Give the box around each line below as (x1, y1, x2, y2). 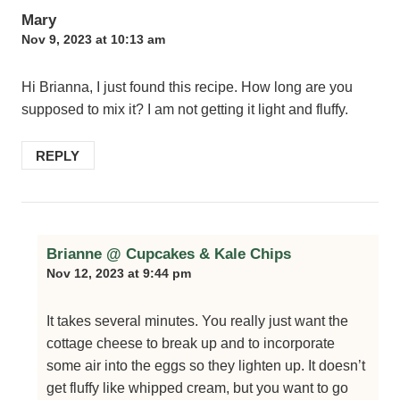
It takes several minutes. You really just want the (46, 312, 348, 329)
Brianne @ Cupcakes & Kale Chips (46, 245, 291, 263)
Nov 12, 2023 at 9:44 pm (46, 266, 191, 281)
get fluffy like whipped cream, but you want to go (46, 379, 348, 396)
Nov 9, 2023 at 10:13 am (21, 32, 165, 47)
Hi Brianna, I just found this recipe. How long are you (21, 79, 353, 95)
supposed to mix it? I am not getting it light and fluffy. (21, 101, 348, 117)
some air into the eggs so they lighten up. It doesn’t (46, 357, 365, 373)
